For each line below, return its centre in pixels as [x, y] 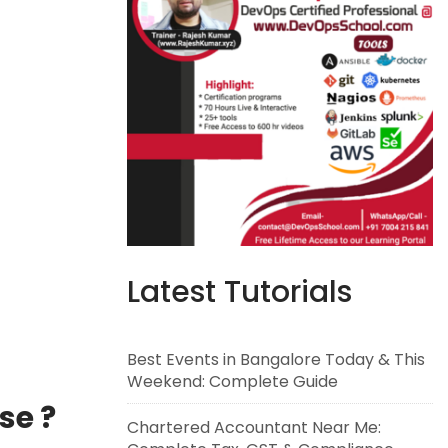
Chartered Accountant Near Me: [254, 427]
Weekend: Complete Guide [232, 381]
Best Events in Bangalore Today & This [276, 359]
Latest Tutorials [239, 292]
